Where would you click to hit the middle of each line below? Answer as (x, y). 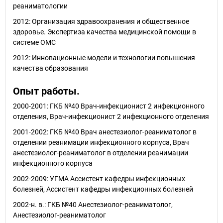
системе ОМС (34, 42)
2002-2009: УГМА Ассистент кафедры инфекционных (99, 179)
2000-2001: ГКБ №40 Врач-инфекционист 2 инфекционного (109, 106)
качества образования (51, 68)
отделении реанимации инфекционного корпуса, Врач (101, 142)
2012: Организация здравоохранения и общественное (101, 21)
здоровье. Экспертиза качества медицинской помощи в (105, 32)
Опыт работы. (46, 91)
